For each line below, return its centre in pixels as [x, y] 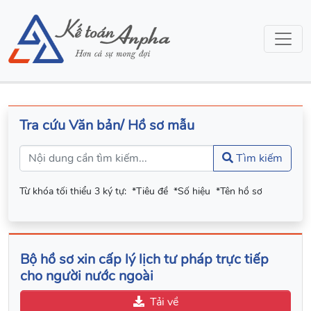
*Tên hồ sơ [239, 191]
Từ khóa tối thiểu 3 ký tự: [73, 191]
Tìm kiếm [258, 158]
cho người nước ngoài [87, 276]
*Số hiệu [192, 191]
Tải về [164, 302]
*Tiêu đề [150, 191]
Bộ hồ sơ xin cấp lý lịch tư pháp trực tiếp [144, 259]
